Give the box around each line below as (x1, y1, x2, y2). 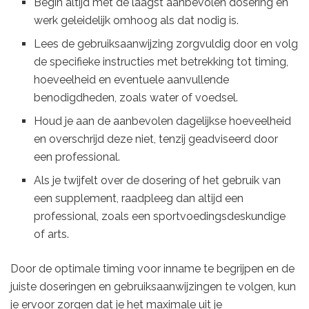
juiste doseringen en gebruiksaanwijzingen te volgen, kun (10, 280, 296, 294)
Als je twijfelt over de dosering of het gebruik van (34, 174, 281, 188)
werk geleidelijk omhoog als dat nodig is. (34, 14, 239, 28)
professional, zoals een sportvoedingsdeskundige (34, 210, 286, 223)
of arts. (34, 228, 70, 241)
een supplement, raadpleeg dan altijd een (34, 192, 244, 206)
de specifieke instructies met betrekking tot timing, (34, 55, 289, 69)
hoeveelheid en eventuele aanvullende (34, 73, 230, 87)
